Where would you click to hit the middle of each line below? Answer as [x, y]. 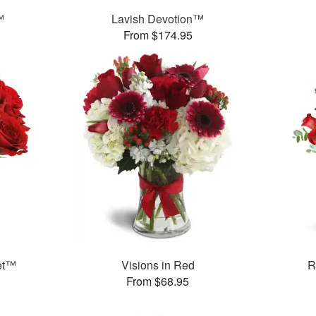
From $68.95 [158, 281]
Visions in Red [158, 265]
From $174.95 [158, 35]
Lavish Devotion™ [158, 19]
